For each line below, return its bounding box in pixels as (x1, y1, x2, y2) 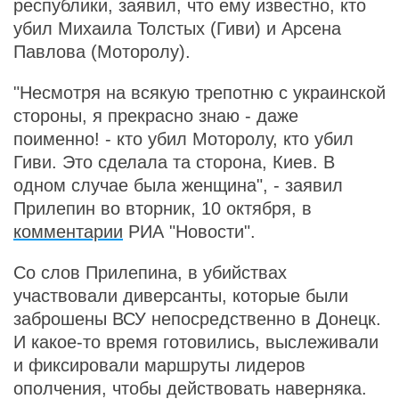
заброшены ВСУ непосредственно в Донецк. (13, 309, 381, 329)
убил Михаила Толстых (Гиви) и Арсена (13, 19, 341, 38)
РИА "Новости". (123, 222, 256, 241)
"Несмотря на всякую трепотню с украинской (13, 83, 386, 102)
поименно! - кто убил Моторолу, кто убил (13, 129, 354, 149)
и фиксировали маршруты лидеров (13, 355, 305, 375)
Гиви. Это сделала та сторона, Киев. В (13, 152, 335, 172)
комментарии (13, 222, 123, 241)
